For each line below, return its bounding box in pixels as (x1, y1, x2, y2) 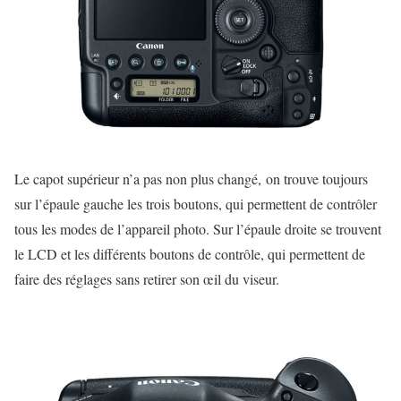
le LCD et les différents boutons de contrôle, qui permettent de (14, 243, 365, 263)
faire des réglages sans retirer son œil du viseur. (14, 269, 279, 288)
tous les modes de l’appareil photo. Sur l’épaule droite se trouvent (14, 218, 381, 238)
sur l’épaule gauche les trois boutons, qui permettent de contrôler (14, 193, 377, 213)
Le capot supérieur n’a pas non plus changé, (14, 168, 261, 188)
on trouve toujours (266, 168, 368, 188)
